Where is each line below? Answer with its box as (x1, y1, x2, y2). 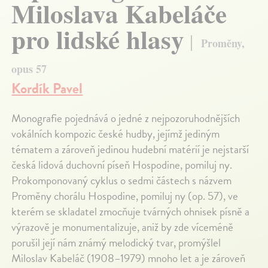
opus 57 (11, 61, 47, 77)
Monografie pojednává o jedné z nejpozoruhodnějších (11, 109, 240, 127)
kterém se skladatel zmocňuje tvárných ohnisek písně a (11, 203, 250, 221)
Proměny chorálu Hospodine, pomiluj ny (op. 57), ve (11, 187, 239, 205)
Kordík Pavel (11, 78, 83, 100)
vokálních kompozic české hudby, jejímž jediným (11, 125, 220, 143)
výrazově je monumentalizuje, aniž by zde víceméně (11, 218, 234, 236)
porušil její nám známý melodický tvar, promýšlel (11, 234, 221, 252)
